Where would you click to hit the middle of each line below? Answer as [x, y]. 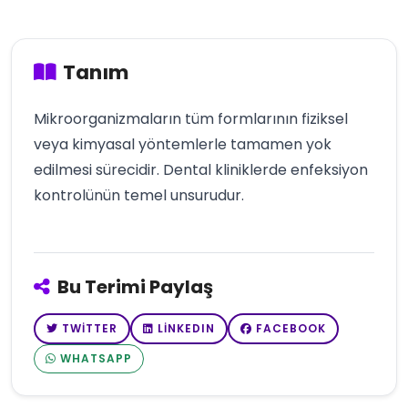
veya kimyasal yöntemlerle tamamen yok [183, 144]
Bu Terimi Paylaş [135, 287]
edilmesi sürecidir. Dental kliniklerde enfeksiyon [201, 170]
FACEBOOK [291, 328]
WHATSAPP [96, 358]
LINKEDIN [186, 328]
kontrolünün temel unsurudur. [139, 195]
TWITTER [90, 328]
